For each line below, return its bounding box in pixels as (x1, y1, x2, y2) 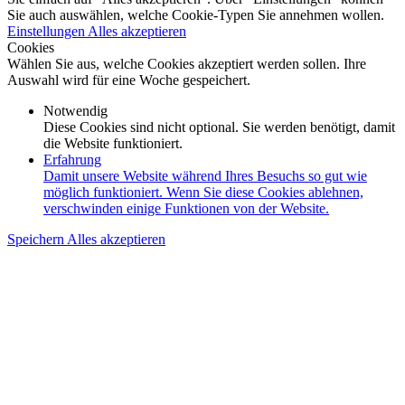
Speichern (7, 231, 67, 248)
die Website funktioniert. (43, 136, 183, 152)
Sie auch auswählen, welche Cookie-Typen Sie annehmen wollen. (7, 7, 384, 24)
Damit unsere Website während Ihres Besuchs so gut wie (43, 168, 367, 184)
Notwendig (43, 103, 108, 119)
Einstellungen (7, 24, 88, 40)
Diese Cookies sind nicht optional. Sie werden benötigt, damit (43, 119, 395, 136)
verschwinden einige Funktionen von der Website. (43, 201, 329, 217)
